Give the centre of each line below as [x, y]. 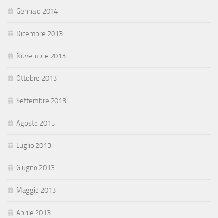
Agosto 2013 [36, 123]
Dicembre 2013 [39, 34]
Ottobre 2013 [36, 79]
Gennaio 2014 [37, 11]
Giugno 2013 [35, 168]
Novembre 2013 [41, 56]
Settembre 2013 [41, 101]
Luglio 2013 [34, 146]
